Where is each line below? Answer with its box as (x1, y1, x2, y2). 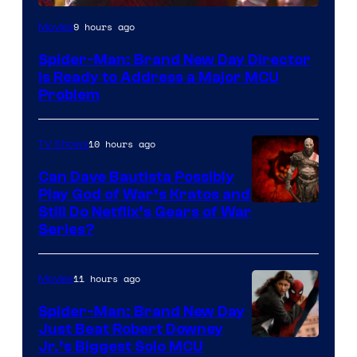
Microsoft (251, 249, 313, 272)
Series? (38, 220, 94, 238)
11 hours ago (73, 271, 140, 285)
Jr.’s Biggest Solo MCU (38, 337, 203, 355)
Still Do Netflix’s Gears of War (38, 202, 252, 221)
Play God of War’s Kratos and (38, 185, 250, 203)
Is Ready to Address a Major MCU (38, 68, 279, 86)
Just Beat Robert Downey (38, 320, 223, 338)
